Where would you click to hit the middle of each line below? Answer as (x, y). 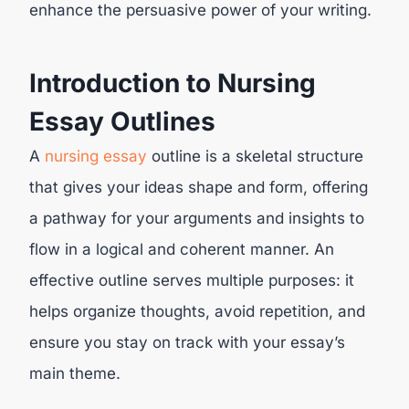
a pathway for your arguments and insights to (197, 218)
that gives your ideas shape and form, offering (199, 187)
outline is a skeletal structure (255, 156)
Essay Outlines (122, 121)
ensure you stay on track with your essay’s (187, 342)
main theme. (75, 373)
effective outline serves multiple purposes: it (192, 280)
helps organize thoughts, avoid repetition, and (197, 311)
